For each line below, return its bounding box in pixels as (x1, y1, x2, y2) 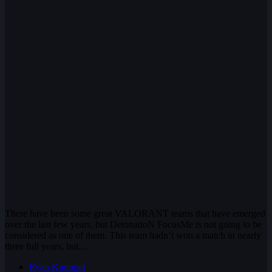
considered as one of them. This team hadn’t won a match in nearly (5, 229, 261, 240)
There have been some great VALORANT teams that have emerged (5, 208, 265, 219)
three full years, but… (5, 240, 88, 251)
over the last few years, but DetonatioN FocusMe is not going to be (5, 219, 262, 229)
